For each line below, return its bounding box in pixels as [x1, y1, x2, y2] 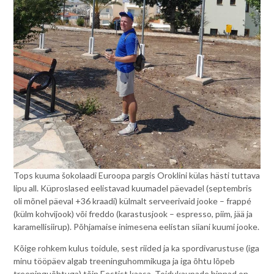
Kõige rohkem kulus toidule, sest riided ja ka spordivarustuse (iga [13, 243, 260, 254]
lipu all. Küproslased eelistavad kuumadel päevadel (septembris [13, 183, 253, 194]
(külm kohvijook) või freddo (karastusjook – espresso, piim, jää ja [13, 209, 253, 220]
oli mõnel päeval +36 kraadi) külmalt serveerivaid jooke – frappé [13, 196, 252, 207]
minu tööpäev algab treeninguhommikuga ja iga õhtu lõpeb [13, 256, 235, 267]
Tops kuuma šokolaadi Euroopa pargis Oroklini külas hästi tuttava [13, 170, 261, 181]
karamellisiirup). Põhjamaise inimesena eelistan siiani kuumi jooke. [13, 221, 260, 232]
